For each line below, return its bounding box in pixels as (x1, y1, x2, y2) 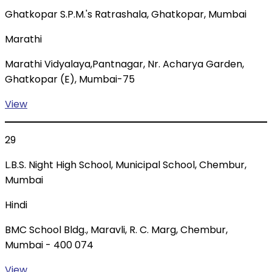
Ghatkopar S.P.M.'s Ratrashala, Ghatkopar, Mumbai (5, 7, 246, 22)
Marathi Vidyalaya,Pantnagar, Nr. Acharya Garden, (5, 57, 244, 72)
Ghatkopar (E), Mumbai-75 (5, 72, 135, 87)
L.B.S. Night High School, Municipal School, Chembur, (5, 158, 246, 172)
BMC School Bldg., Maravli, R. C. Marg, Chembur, (5, 223, 228, 237)
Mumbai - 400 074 (5, 238, 93, 253)
